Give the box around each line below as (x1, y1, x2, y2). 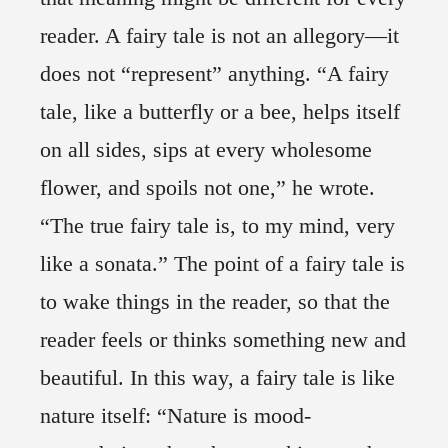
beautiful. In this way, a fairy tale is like (40, 365, 395, 391)
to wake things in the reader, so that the (40, 289, 390, 315)
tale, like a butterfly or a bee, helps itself (40, 99, 400, 125)
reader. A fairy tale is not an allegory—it (40, 23, 399, 49)
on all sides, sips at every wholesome (40, 137, 372, 163)
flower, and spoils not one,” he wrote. (40, 175, 375, 201)
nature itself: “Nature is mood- (40, 403, 311, 429)
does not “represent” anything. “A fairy (40, 61, 389, 87)
